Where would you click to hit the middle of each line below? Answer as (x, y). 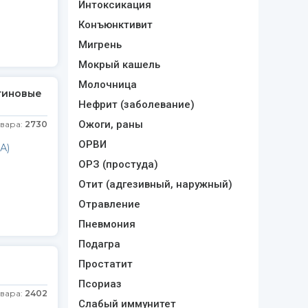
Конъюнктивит (115, 25)
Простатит (105, 264)
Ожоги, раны (110, 124)
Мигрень (100, 45)
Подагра (99, 244)
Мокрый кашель (119, 65)
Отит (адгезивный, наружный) (155, 184)
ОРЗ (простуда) (118, 164)
